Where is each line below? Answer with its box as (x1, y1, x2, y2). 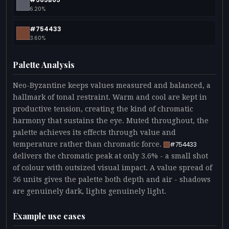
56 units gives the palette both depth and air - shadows (13, 175, 211, 184)
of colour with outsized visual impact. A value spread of (13, 164, 212, 172)
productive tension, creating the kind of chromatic (13, 105, 193, 113)
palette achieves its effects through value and (13, 128, 176, 137)
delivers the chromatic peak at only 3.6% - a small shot (13, 152, 208, 161)
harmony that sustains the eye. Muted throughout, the (13, 117, 209, 125)
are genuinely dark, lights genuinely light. (13, 187, 166, 196)
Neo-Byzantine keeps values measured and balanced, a (13, 81, 211, 90)
